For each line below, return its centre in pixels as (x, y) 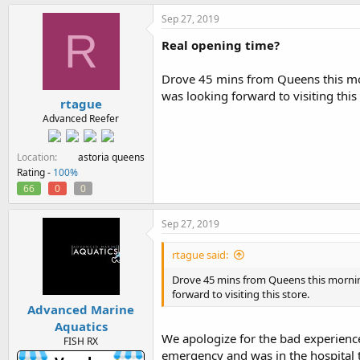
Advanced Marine (81, 309)
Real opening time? (221, 45)
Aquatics (81, 326)
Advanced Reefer (81, 119)
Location (36, 157)
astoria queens (111, 157)
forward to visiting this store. (241, 294)
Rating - (35, 172)
